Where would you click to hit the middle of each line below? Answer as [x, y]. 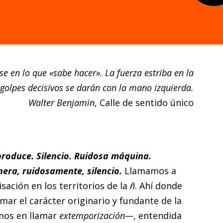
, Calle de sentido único [144, 102]
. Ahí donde [158, 185]
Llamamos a [150, 170]
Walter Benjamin [61, 102]
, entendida [157, 215]
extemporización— [96, 215]
